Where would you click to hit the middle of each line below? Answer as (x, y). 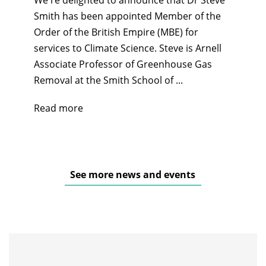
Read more (58, 108)
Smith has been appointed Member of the (127, 16)
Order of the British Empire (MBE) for (116, 32)
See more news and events (133, 174)
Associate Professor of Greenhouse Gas (123, 64)
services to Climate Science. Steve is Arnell (127, 48)
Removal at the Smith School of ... (108, 80)
